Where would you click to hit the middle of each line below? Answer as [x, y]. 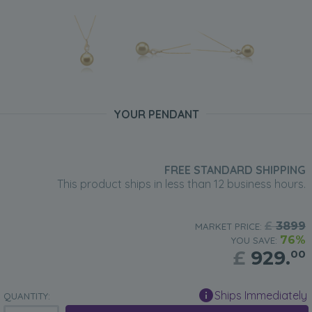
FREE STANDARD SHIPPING [235, 170]
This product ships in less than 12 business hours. [181, 184]
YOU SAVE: [255, 241]
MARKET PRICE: [229, 227]
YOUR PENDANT [156, 115]
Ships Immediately [261, 296]
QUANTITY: [27, 296]
